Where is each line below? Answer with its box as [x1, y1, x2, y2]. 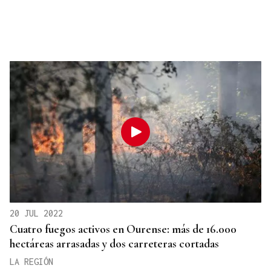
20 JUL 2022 [10, 208, 63, 219]
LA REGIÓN [10, 256, 53, 267]
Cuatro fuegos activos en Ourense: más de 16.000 [10, 222, 237, 237]
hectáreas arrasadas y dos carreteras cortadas [10, 237, 219, 251]
